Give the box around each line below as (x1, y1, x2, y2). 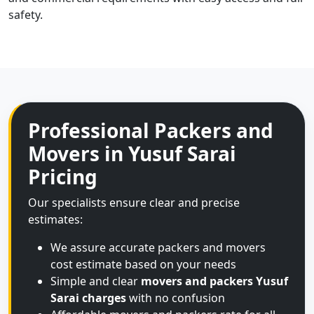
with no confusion (126, 290, 225, 306)
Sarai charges (50, 290, 126, 306)
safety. (8, 7, 43, 22)
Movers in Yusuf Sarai (28, 140, 236, 167)
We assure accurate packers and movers (50, 240, 266, 255)
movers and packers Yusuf (141, 273, 288, 289)
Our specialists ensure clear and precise (28, 195, 240, 210)
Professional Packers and (28, 117, 273, 144)
